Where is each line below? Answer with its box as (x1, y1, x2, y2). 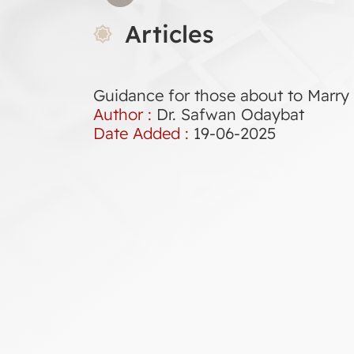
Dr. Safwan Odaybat (156, 104, 304, 124)
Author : (93, 104, 156, 124)
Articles (125, 19, 214, 49)
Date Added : (93, 123, 194, 143)
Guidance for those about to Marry (93, 85, 349, 105)
